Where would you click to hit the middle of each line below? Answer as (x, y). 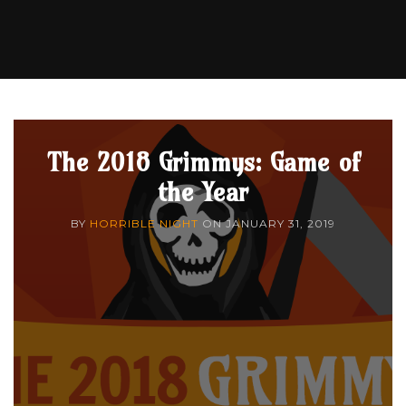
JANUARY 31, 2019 (280, 223)
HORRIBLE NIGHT (144, 223)
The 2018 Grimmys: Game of (203, 161)
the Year (203, 191)
